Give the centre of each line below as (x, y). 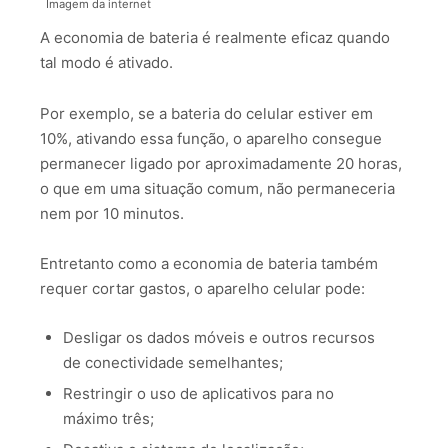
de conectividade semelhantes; (172, 362)
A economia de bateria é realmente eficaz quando (215, 38)
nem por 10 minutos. (112, 213)
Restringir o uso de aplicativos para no (198, 393)
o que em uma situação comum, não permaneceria (217, 188)
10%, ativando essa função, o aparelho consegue (211, 138)
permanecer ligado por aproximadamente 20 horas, (221, 163)
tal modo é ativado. (106, 63)
